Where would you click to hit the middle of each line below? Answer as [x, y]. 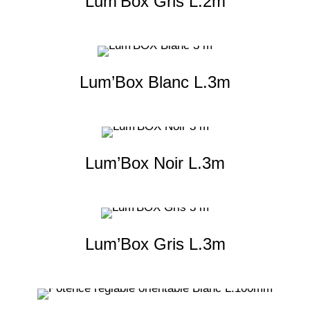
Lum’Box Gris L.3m [155, 244]
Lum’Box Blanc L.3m [155, 82]
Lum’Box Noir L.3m [155, 163]
